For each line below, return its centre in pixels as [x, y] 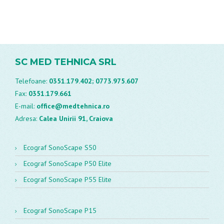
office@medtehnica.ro [73, 106]
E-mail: [26, 106]
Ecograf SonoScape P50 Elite [67, 164]
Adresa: [27, 119]
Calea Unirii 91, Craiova [76, 119]
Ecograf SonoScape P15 [60, 211]
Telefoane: [32, 81]
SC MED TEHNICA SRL [66, 62]
